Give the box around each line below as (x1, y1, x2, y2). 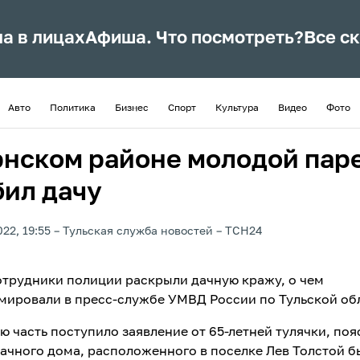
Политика (50, 104, 96, 113)
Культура (215, 104, 259, 113)
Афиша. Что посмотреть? (85, 30, 305, 47)
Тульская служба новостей (63, 226, 213, 237)
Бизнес (115, 104, 149, 113)
